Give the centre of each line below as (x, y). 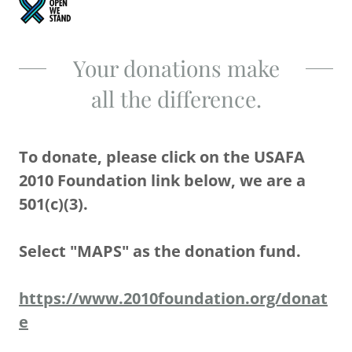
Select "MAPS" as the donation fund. (160, 251)
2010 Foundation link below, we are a (162, 180)
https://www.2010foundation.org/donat (173, 298)
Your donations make (176, 68)
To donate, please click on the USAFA (162, 157)
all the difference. (176, 99)
